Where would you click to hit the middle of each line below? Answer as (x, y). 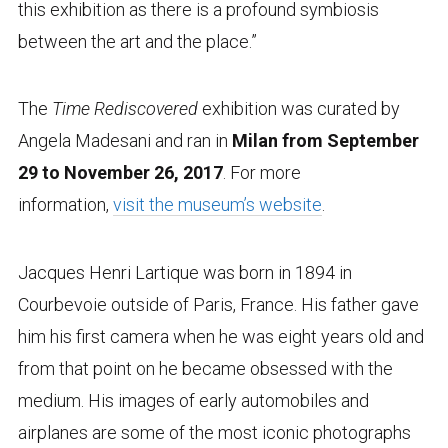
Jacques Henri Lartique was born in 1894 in (184, 272)
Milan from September (325, 141)
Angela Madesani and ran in (124, 141)
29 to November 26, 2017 (120, 173)
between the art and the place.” (137, 41)
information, (65, 205)
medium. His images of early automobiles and (193, 400)
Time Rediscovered (124, 109)
